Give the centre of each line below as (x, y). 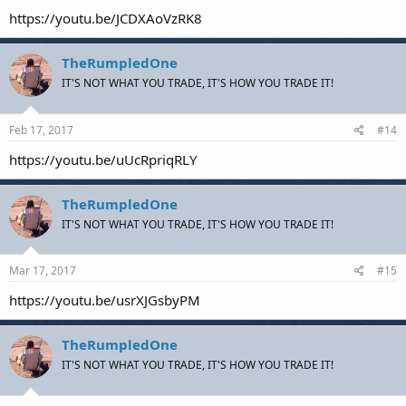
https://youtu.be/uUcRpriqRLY (103, 159)
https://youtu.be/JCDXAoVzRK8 (106, 18)
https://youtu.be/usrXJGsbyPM (105, 300)
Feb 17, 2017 (41, 130)
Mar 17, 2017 (43, 271)
